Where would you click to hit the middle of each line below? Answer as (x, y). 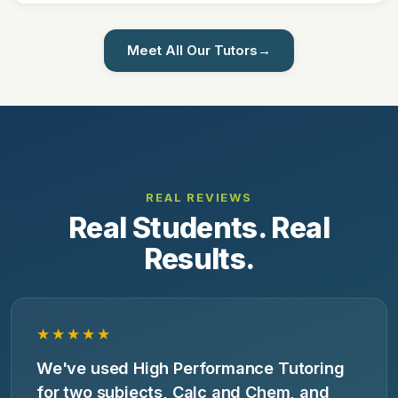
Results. (199, 259)
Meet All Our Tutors (192, 50)
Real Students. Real (199, 228)
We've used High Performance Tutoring (191, 368)
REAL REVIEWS (199, 197)
